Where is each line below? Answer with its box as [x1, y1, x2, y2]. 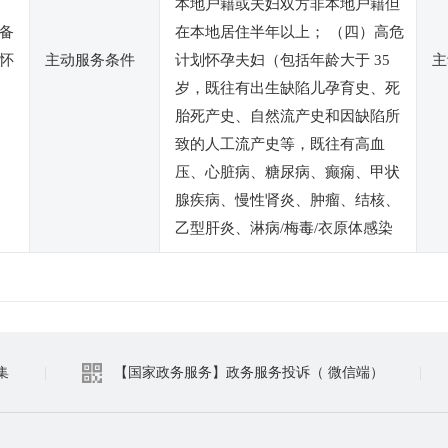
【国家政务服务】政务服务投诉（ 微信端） [114, 365, 384, 380]
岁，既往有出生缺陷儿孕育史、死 [175, 80, 400, 96]
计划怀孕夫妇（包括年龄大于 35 [175, 52, 390, 68]
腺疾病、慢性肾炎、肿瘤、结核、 [175, 192, 400, 208]
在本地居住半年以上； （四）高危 [175, 24, 404, 40]
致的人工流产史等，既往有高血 [175, 136, 385, 152]
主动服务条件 [45, 52, 135, 68]
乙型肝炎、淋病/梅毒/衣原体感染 [175, 220, 393, 236]
